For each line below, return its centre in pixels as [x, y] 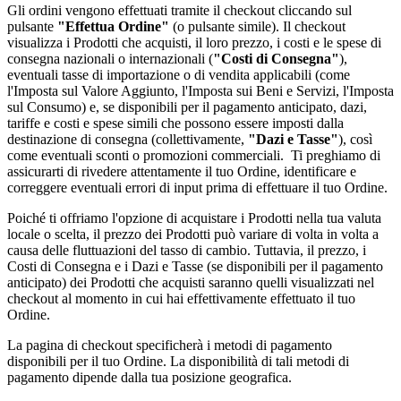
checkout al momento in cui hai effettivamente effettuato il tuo [181, 299]
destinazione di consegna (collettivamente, [128, 140]
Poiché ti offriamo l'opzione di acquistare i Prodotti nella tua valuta [194, 218]
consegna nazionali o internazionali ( [110, 59]
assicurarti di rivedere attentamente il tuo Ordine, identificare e [182, 172]
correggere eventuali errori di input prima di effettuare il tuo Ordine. [197, 188]
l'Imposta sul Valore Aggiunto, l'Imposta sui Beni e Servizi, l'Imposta [200, 91]
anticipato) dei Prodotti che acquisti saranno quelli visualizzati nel [191, 283]
